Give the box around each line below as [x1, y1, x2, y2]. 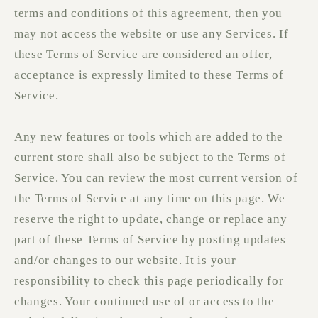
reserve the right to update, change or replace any [14, 212, 287, 226]
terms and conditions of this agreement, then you [14, 6, 283, 21]
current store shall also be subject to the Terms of [14, 150, 286, 165]
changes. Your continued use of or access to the [14, 295, 275, 309]
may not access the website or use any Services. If [14, 27, 289, 41]
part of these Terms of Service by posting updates [14, 233, 286, 247]
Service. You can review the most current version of [14, 171, 298, 185]
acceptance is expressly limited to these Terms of [14, 68, 284, 82]
